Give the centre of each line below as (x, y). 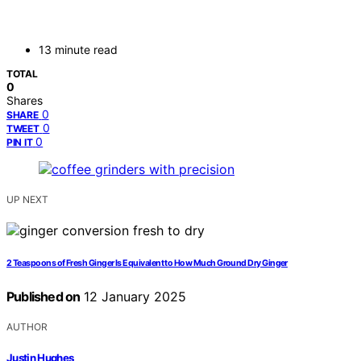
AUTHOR (27, 327)
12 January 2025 (133, 297)
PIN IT (20, 143)
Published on (44, 297)
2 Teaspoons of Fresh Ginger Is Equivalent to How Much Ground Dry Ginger (147, 263)
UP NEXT (27, 200)
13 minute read (78, 50)
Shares (25, 101)
